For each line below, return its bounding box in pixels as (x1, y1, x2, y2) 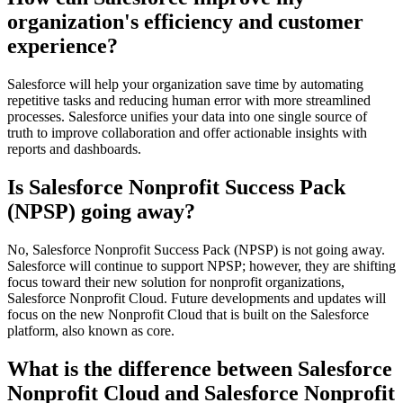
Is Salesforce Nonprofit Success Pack (7, 175, 345, 199)
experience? (7, 33, 118, 58)
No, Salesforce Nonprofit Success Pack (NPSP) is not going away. (7, 241, 385, 257)
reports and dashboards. (7, 140, 141, 157)
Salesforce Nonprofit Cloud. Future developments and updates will (7, 290, 386, 306)
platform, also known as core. (7, 322, 175, 338)
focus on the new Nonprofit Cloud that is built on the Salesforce (7, 306, 369, 322)
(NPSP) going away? (7, 199, 195, 223)
